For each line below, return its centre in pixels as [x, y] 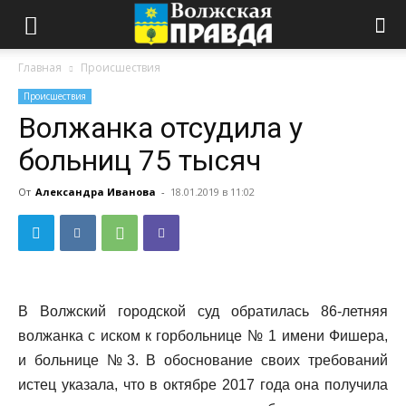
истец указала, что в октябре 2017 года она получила [203, 385]
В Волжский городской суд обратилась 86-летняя [203, 311]
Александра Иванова [96, 192]
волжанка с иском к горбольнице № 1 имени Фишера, [203, 336]
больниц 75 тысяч [140, 160]
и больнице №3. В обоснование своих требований [203, 360]
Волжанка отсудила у [160, 128]
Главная [40, 68]
